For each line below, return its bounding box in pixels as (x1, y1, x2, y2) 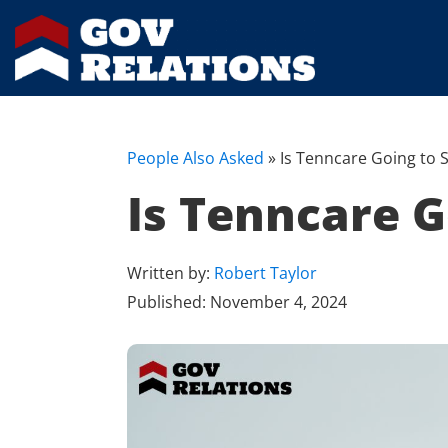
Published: (127, 291, 210, 314)
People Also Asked (127, 147, 264, 170)
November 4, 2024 (210, 291, 347, 314)
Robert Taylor (214, 262, 317, 285)
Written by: (127, 262, 214, 285)
